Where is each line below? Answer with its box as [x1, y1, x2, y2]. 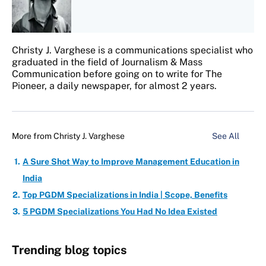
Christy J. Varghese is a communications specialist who [12, 45, 253, 56]
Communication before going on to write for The [12, 68, 222, 80]
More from [12, 131, 53, 141]
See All [212, 131, 241, 141]
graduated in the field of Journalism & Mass [12, 56, 202, 68]
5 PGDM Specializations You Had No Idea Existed [23, 207, 217, 217]
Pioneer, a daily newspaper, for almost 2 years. [12, 80, 217, 92]
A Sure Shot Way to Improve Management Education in [23, 157, 239, 167]
